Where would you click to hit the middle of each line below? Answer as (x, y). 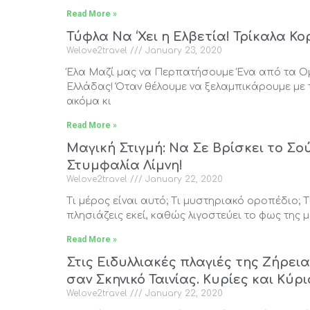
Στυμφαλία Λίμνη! (125, 166)
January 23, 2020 (182, 51)
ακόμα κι (89, 102)
